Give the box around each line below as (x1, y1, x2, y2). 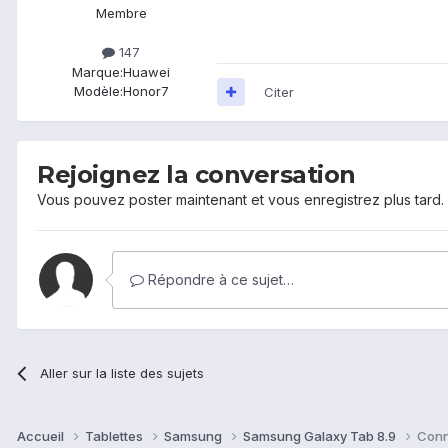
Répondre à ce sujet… (144, 270, 294, 288)
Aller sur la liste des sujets (40, 364, 205, 381)
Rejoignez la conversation (37, 159, 356, 189)
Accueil (17, 428, 67, 445)
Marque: (72, 63, 123, 80)
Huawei (123, 63, 170, 80)
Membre (95, 5, 147, 22)
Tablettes (85, 428, 146, 445)
